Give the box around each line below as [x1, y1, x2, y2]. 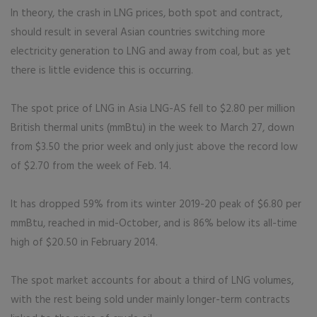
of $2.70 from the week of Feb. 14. [11, 158, 171, 175]
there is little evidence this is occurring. [11, 62, 193, 79]
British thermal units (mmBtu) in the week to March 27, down [11, 120, 294, 137]
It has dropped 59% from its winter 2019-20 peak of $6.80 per [11, 196, 301, 213]
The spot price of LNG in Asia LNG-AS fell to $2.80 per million [11, 100, 295, 117]
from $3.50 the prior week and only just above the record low [11, 139, 298, 156]
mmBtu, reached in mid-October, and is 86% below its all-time [11, 215, 297, 232]
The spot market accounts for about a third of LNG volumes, [11, 272, 294, 289]
